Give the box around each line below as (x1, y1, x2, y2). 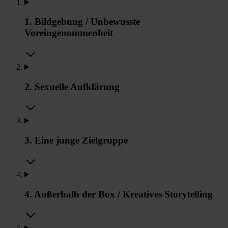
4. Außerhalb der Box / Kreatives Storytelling (24, 188, 213, 199)
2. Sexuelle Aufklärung (24, 81, 120, 92)
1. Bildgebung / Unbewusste (24, 16, 140, 27)
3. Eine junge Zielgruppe (24, 135, 128, 146)
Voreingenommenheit (24, 27, 113, 39)
